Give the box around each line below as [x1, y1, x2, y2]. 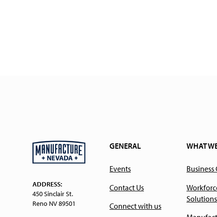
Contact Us [109, 182, 144, 192]
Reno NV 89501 [32, 199, 76, 208]
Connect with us [109, 201, 162, 211]
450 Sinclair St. [32, 189, 74, 198]
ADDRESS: [32, 179, 62, 188]
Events [109, 163, 131, 173]
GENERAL [109, 141, 141, 151]
